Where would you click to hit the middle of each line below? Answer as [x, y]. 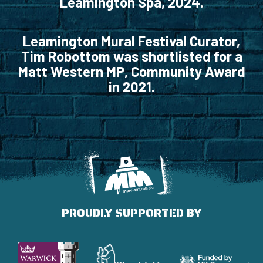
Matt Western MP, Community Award [131, 72]
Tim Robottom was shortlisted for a [131, 56]
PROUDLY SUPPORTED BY [131, 212]
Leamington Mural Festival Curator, [131, 41]
